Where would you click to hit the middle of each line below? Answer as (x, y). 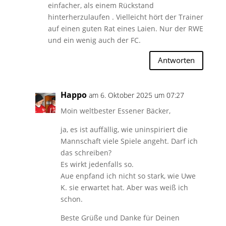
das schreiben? (86, 152)
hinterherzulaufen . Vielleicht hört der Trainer (125, 17)
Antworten (177, 60)
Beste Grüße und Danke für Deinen (120, 217)
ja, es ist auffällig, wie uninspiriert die (124, 129)
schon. (71, 199)
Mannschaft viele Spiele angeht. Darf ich (129, 141)
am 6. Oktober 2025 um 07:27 (136, 95)
